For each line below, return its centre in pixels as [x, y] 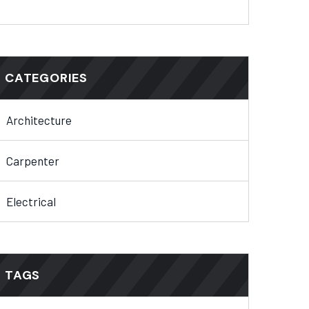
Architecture [39, 120]
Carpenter [33, 161]
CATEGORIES [46, 78]
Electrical [31, 202]
